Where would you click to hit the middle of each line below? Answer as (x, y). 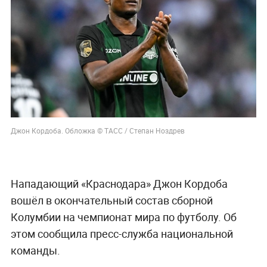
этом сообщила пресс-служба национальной (122, 233)
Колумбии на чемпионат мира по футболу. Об (123, 217)
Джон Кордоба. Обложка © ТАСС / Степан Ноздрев (97, 130)
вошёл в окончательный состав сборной (111, 200)
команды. (35, 250)
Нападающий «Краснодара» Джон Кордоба (119, 183)
